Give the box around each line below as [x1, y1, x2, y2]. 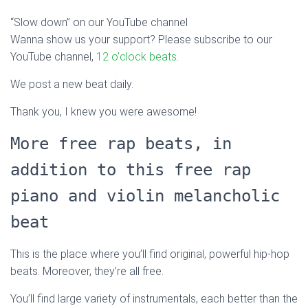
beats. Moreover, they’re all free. [10, 265, 164, 278]
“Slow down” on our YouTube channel [10, 16, 188, 30]
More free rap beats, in [10, 134, 232, 154]
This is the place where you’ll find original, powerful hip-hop [10, 247, 289, 261]
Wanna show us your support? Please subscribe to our [10, 33, 272, 47]
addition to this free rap [10, 160, 251, 180]
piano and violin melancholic [10, 186, 280, 206]
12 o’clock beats [96, 50, 177, 64]
